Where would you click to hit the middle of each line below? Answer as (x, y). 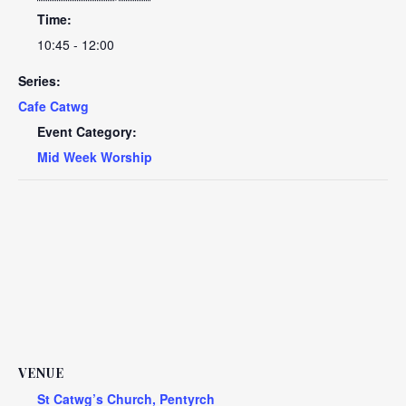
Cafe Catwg (53, 106)
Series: (39, 81)
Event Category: (87, 131)
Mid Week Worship (95, 157)
